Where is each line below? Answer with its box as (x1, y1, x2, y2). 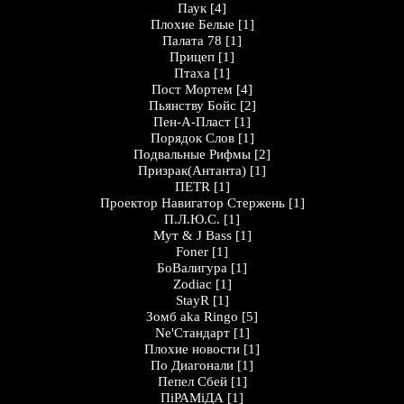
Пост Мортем (151, 82, 233, 96)
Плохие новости (144, 342, 240, 356)
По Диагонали (151, 358, 234, 372)
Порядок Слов (150, 131, 234, 145)
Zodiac (172, 277, 212, 291)
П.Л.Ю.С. (164, 212, 220, 226)
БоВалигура (157, 261, 227, 275)
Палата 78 (162, 33, 222, 48)
